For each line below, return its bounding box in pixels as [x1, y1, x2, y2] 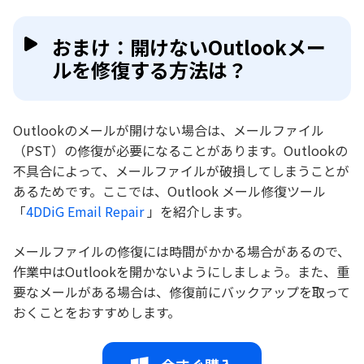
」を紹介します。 [144, 201, 249, 222]
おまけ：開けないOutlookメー [52, 32, 326, 62]
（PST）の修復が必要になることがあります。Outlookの [13, 141, 348, 161]
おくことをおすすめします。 [13, 302, 180, 323]
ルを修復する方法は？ [52, 55, 247, 84]
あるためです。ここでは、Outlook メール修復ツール [13, 181, 326, 201]
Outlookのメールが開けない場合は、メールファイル [13, 120, 324, 141]
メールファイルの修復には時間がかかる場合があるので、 [13, 241, 350, 262]
